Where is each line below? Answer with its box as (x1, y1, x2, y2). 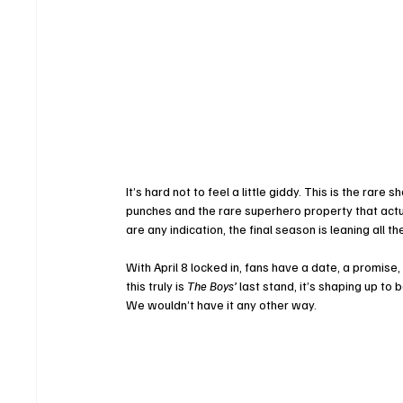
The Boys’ (187, 278, 237, 294)
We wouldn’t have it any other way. (126, 297, 318, 313)
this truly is (126, 278, 188, 294)
